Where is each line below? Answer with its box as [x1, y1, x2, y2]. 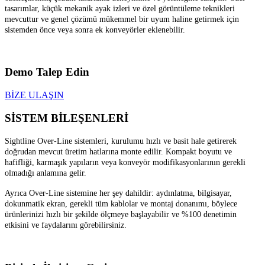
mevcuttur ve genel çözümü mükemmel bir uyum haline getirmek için [5, 14, 239, 24]
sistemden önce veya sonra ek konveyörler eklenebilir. [5, 25, 185, 34]
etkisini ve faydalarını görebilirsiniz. [5, 221, 127, 230]
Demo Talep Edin [5, 66, 89, 79]
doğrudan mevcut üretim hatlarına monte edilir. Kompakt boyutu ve [5, 147, 232, 157]
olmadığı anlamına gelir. [5, 169, 86, 178]
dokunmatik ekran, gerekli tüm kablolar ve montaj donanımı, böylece [5, 199, 237, 209]
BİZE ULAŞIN [5, 90, 64, 100]
